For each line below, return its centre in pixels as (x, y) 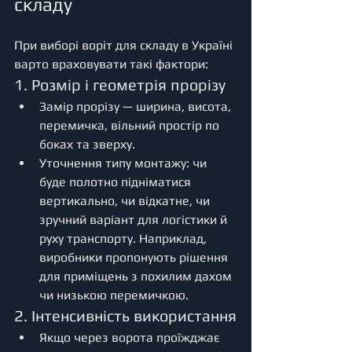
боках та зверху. (87, 144)
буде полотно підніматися (117, 181)
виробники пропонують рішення (135, 257)
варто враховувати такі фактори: (111, 64)
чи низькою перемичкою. (115, 295)
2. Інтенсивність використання (125, 315)
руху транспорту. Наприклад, (125, 238)
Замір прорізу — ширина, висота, (137, 106)
